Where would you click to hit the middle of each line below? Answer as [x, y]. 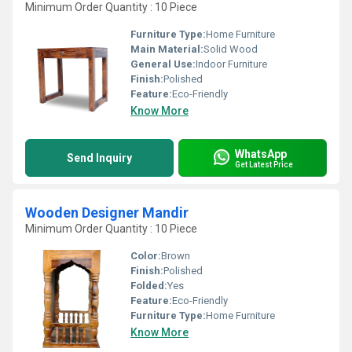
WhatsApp [261, 154]
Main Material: [167, 49]
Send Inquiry [99, 158]
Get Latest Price [264, 164]
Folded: [149, 286]
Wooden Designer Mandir [107, 213]
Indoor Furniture [231, 64]
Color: [146, 256]
